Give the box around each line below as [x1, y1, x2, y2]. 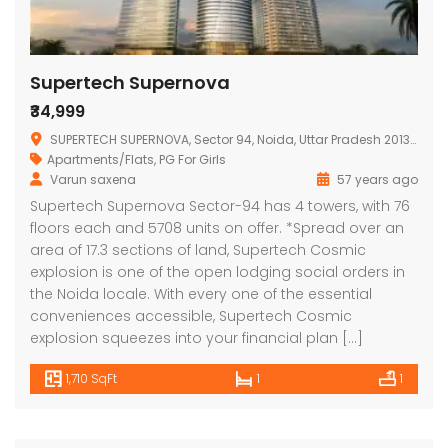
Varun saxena [50, 170, 136, 188]
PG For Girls [159, 150, 226, 168]
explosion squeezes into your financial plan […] [30, 327, 363, 348]
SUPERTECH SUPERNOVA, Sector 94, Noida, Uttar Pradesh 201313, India [50, 130, 410, 148]
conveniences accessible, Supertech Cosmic [30, 305, 352, 326]
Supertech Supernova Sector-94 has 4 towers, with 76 [30, 195, 410, 216]
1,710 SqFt [66, 369, 117, 387]
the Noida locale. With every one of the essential [30, 283, 372, 304]
